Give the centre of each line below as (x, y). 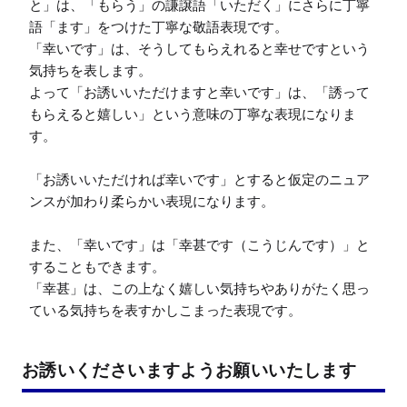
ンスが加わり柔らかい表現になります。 (152, 202)
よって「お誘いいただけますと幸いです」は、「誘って (199, 93)
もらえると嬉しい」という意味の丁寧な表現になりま (193, 114)
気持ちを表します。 (90, 71)
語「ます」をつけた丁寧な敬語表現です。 (159, 27)
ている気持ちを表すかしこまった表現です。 (165, 311)
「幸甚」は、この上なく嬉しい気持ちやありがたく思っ (199, 289)
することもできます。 (97, 267)
